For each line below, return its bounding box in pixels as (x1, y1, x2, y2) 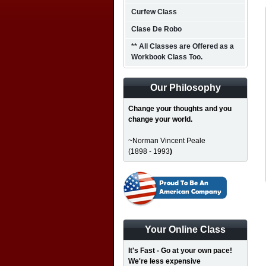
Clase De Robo (131, 25, 182, 33)
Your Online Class (145, 224, 226, 235)
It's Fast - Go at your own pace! (128, 246, 232, 255)
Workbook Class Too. (131, 53, 202, 61)
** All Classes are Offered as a (131, 42, 234, 50)
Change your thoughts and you (128, 104, 232, 113)
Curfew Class (131, 8, 177, 16)
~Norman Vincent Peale (128, 137, 205, 145)
